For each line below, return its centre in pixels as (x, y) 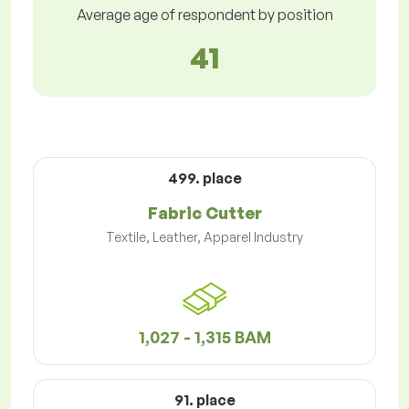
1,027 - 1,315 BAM (204, 337)
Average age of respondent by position (204, 15)
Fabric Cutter (204, 213)
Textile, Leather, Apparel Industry (204, 237)
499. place (204, 178)
